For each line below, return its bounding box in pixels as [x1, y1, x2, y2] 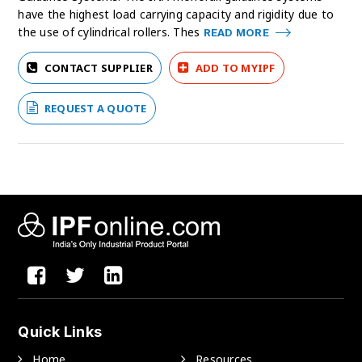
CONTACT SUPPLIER [44, 61, 153, 76]
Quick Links [18, 323, 103, 341]
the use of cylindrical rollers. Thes [18, 24, 204, 40]
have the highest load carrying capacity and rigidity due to [18, 6, 335, 23]
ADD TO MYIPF [195, 61, 276, 76]
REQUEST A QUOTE [41, 101, 147, 116]
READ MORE [203, 26, 272, 40]
